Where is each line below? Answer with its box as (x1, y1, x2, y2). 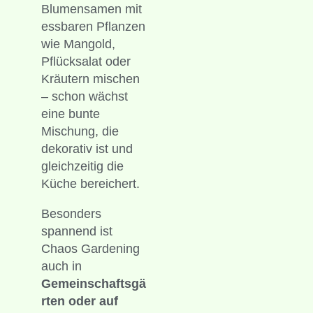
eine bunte (41, 106, 100, 121)
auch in (41, 259, 82, 273)
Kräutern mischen (41, 71, 140, 86)
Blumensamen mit (41, 1, 142, 16)
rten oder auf (41, 293, 118, 308)
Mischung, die (41, 124, 119, 138)
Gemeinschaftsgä (41, 276, 146, 291)
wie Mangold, (41, 36, 115, 51)
